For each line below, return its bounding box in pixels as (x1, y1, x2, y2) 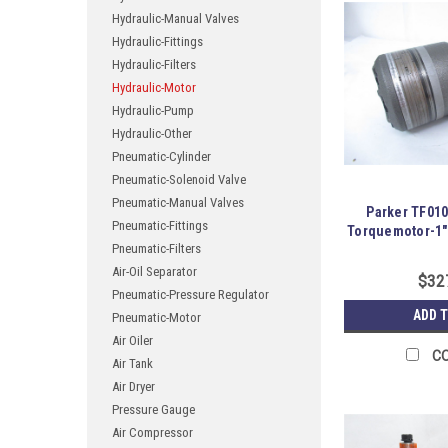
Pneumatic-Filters (112, 241, 201, 256)
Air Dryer (112, 379, 155, 394)
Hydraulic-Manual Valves (112, 11, 239, 26)
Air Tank (112, 356, 153, 371)
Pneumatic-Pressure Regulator (112, 287, 269, 302)
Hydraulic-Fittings (112, 34, 203, 49)
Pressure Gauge (112, 402, 195, 417)
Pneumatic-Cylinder (112, 149, 211, 164)
